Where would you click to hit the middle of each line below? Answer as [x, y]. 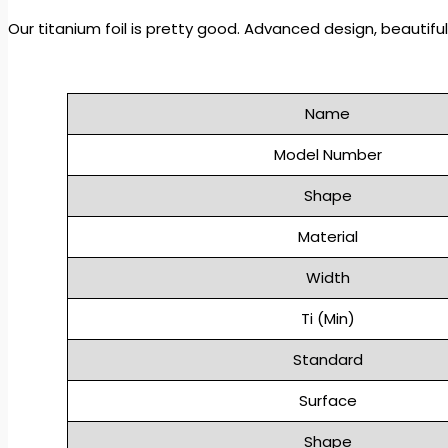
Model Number [327, 154]
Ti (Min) [327, 318]
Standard [327, 359]
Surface [327, 400]
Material [327, 236]
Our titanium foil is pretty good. [126, 28]
